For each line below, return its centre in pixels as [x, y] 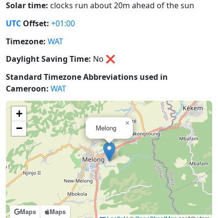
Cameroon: [27, 89]
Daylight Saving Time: [48, 59]
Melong [106, 128]
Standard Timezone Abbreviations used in [87, 77]
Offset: [35, 23]
